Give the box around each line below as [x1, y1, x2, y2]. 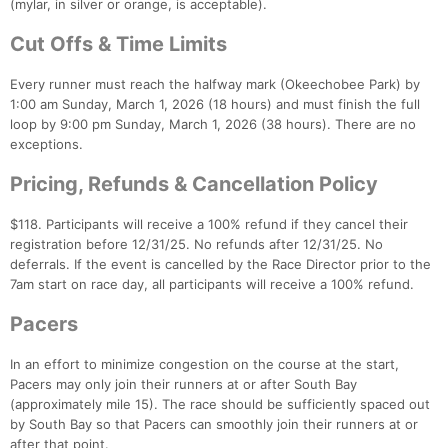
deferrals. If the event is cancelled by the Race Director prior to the [10, 256, 431, 273]
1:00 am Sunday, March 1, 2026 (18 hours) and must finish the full [10, 96, 420, 113]
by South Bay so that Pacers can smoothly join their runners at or [10, 416, 418, 433]
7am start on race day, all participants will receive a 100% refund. [10, 276, 414, 293]
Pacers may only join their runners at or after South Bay [10, 376, 357, 393]
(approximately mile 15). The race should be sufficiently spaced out [10, 396, 430, 413]
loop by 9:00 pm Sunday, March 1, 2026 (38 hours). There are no [10, 116, 416, 133]
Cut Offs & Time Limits [10, 32, 227, 57]
